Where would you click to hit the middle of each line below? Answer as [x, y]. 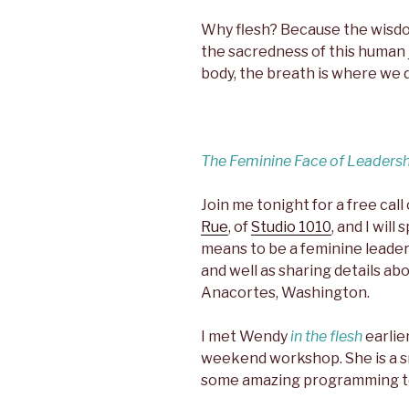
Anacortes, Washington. [285, 293]
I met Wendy [246, 337]
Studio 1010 [291, 227]
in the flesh [326, 337]
